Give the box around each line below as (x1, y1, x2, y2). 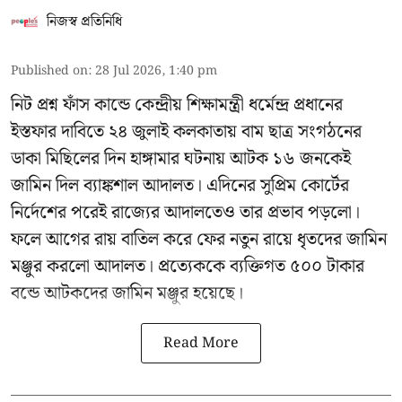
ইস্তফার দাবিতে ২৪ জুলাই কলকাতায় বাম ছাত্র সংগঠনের (11, 118, 362, 147)
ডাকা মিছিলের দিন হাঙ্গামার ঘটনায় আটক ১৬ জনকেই (11, 144, 351, 174)
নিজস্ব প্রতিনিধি (47, 11, 122, 34)
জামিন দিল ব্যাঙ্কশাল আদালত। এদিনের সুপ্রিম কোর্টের (11, 171, 349, 201)
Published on (11, 61, 88, 82)
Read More (163, 332, 239, 355)
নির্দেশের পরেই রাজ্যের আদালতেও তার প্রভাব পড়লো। (11, 198, 360, 228)
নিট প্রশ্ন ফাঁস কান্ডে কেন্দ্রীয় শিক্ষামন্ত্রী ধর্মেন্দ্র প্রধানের (11, 91, 343, 120)
